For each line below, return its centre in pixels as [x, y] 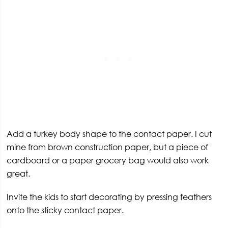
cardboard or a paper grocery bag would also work [108, 160]
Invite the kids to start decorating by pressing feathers [109, 197]
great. [19, 173]
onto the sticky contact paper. [65, 210]
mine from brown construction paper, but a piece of [108, 147]
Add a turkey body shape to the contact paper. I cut [109, 134]
